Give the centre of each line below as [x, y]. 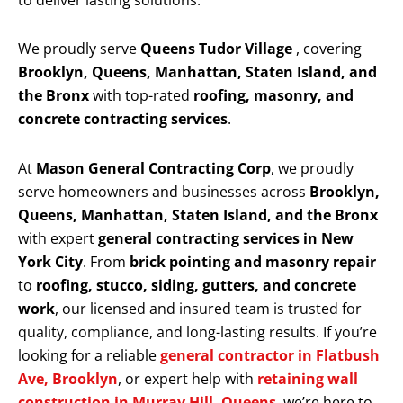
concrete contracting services [123, 119]
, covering [329, 49]
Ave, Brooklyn [68, 379]
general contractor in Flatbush [270, 356]
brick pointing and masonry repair [253, 262]
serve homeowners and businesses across [164, 192]
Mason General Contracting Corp [153, 169]
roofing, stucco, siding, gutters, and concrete [196, 286]
